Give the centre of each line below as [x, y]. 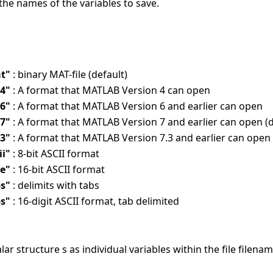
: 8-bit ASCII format [56, 154]
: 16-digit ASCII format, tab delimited [96, 201]
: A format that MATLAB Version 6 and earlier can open [138, 106]
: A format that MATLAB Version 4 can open [112, 90]
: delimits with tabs [56, 186]
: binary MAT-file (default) [70, 75]
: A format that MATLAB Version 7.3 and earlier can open [142, 138]
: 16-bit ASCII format [59, 170]
